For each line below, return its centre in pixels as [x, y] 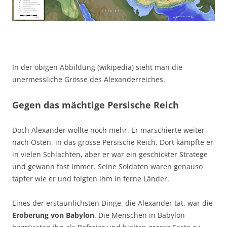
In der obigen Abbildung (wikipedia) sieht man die [97, 67]
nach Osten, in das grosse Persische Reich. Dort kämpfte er [113, 142]
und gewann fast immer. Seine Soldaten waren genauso [107, 167]
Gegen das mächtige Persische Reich [96, 105]
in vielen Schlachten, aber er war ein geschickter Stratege [110, 155]
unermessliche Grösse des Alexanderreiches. [89, 80]
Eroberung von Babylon [53, 215]
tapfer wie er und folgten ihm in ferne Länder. [91, 179]
